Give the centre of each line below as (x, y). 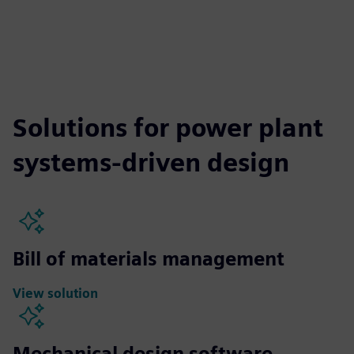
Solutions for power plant (168, 127)
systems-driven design (151, 162)
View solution (55, 294)
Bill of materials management (149, 258)
